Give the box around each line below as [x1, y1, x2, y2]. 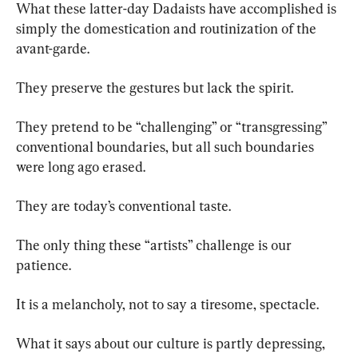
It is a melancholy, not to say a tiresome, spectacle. [16, 296, 319, 313]
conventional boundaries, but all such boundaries [16, 138, 317, 156]
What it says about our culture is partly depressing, [16, 335, 328, 352]
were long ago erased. [16, 158, 145, 176]
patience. [16, 257, 71, 274]
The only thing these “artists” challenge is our [16, 237, 295, 254]
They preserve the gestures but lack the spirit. [16, 79, 293, 97]
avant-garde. [16, 40, 89, 58]
